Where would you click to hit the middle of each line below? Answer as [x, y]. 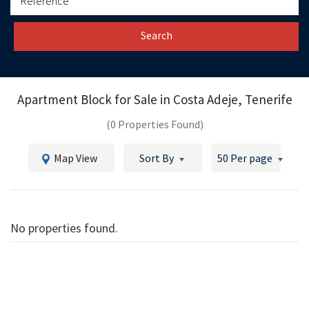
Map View [75, 158]
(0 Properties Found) [154, 124]
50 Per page [245, 158]
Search [156, 35]
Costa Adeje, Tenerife [232, 99]
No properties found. [64, 228]
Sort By [157, 158]
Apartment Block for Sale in [95, 99]
